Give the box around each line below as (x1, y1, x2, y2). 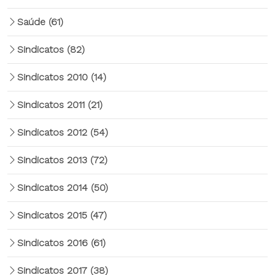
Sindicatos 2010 (17, 71, 91, 83)
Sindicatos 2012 (17, 126, 90, 138)
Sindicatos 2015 (17, 209, 90, 221)
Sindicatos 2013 (17, 154, 90, 166)
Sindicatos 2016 (17, 237, 91, 249)
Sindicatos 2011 (17, 99, 88, 110)
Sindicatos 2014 (17, 182, 91, 193)
